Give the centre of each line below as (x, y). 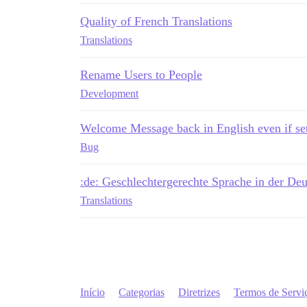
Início (93, 293)
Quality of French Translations (156, 22)
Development (109, 94)
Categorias (142, 293)
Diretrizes (199, 293)
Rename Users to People (141, 75)
